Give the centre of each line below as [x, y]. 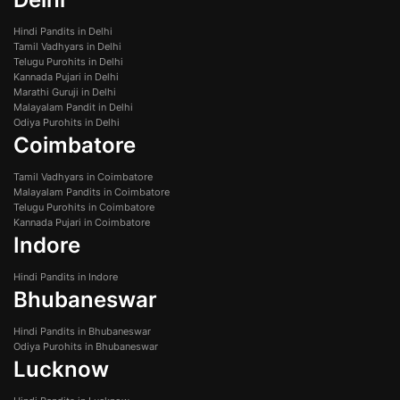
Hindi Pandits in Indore [66, 277]
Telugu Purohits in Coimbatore [84, 208]
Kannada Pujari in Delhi [66, 77]
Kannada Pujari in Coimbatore [82, 223]
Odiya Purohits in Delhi [67, 123]
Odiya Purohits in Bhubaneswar [86, 347]
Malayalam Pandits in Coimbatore [92, 192]
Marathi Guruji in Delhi [65, 92]
